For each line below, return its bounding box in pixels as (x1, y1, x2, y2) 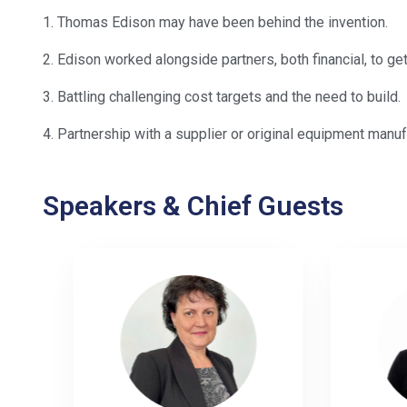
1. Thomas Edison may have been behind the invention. (43, 13, 388, 31)
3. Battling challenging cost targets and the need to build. (43, 87, 401, 105)
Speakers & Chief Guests (43, 189, 343, 222)
